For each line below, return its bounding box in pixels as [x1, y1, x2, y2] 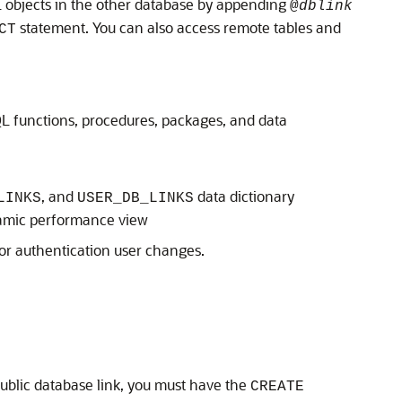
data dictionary [194, 187, 294, 205]
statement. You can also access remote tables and [16, 18, 341, 37]
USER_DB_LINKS [77, 190, 194, 206]
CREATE [250, 379, 304, 395]
